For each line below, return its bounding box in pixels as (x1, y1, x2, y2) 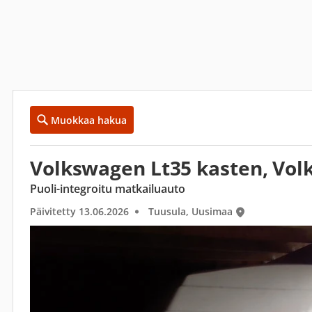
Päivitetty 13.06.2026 (30, 205, 129, 218)
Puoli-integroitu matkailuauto (30, 181, 185, 196)
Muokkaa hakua (51, 113, 127, 127)
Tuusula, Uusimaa (148, 205, 233, 218)
